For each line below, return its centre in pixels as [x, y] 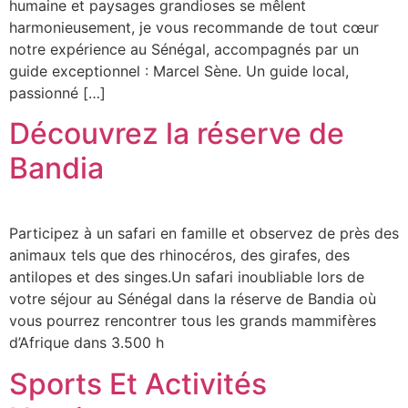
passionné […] [57, 92]
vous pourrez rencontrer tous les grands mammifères [193, 321]
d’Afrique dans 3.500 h [87, 343]
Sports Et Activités [138, 383]
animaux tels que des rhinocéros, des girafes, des [179, 255]
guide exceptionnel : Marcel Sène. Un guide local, [179, 71]
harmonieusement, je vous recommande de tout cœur [194, 27]
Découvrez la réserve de [177, 134]
